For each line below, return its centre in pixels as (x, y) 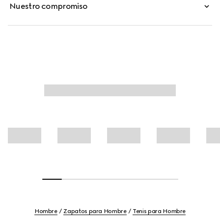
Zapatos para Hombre (95, 211)
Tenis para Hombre (159, 211)
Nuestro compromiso (48, 6)
